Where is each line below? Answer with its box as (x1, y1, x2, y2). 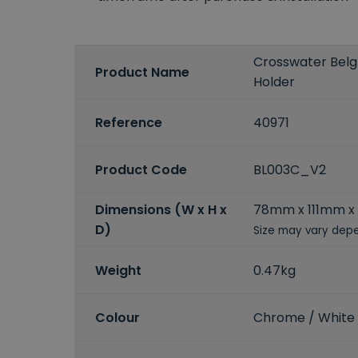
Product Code (95, 160, 187, 179)
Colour (95, 308, 140, 327)
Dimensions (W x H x (95, 201, 227, 220)
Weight (95, 261, 141, 280)
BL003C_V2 (253, 160, 327, 179)
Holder (253, 73, 296, 92)
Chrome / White (253, 308, 356, 327)
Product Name (95, 62, 189, 82)
